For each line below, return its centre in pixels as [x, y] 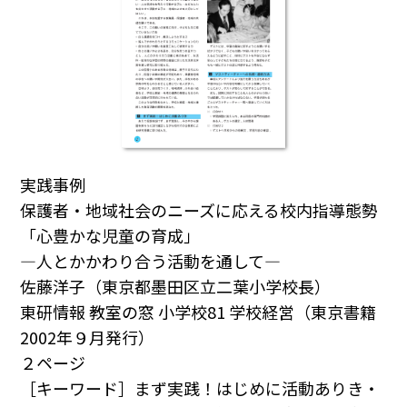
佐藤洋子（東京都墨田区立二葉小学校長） [176, 287]
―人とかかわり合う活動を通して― [151, 261]
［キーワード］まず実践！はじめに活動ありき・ [200, 388]
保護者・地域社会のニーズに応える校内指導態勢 [199, 210]
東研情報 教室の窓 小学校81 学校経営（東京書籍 [199, 312]
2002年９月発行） [88, 338]
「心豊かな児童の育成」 [110, 236]
